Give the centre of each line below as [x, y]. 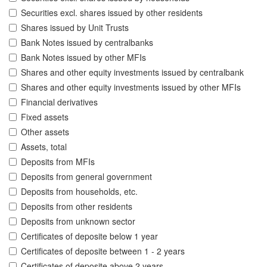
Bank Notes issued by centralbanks [87, 43]
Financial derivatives [59, 102]
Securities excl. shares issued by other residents [112, 13]
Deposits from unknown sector [78, 221]
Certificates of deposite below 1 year [89, 236]
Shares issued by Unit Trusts [75, 28]
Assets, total [44, 147]
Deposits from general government [86, 177]
